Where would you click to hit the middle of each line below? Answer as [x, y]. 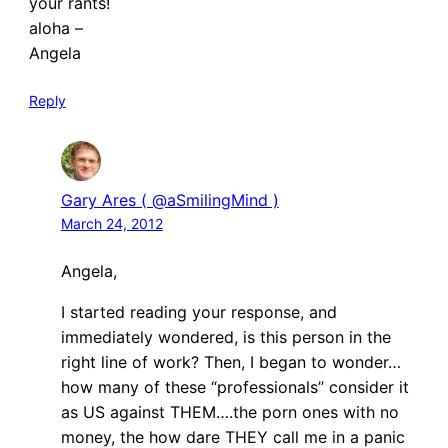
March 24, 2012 [111, 223]
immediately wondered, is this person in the [225, 336]
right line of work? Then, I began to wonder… [230, 361]
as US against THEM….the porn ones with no [229, 411]
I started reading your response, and [198, 311]
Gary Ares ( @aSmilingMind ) [169, 199]
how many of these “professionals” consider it [234, 386]
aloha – [55, 27]
